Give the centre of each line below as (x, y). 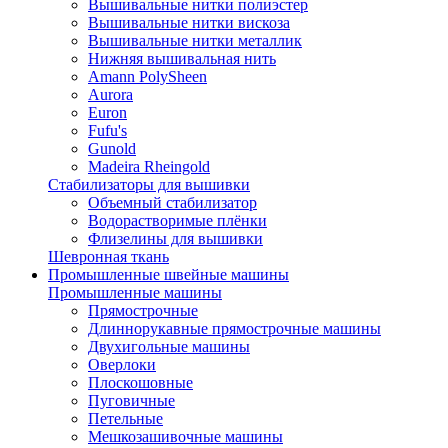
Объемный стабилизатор (172, 202)
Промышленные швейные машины (168, 274)
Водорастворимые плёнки (177, 220)
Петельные (125, 418)
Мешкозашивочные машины (185, 436)
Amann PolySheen (147, 76)
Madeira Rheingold (149, 166)
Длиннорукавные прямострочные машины (234, 328)
